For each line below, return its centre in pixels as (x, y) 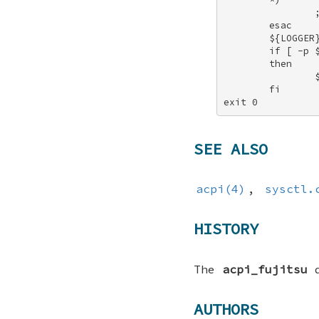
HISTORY (226, 229)
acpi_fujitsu (265, 269)
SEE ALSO (231, 148)
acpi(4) (221, 189)
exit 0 (241, 102)
